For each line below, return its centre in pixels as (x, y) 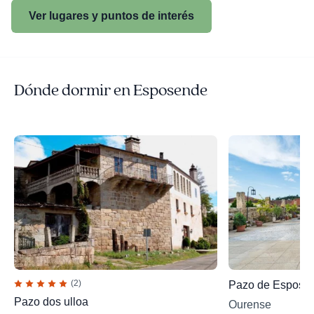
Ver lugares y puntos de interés (111, 16)
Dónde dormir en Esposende (111, 90)
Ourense (250, 305)
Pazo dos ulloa (51, 302)
